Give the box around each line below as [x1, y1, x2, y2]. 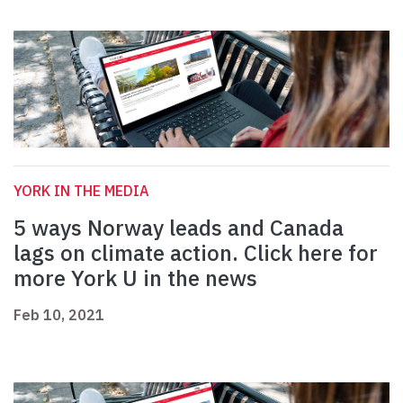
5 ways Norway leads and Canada [13, 213, 344, 243]
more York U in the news [13, 264, 257, 293]
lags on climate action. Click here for [13, 238, 378, 268]
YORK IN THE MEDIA [13, 182, 149, 201]
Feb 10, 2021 [13, 306, 104, 325]
